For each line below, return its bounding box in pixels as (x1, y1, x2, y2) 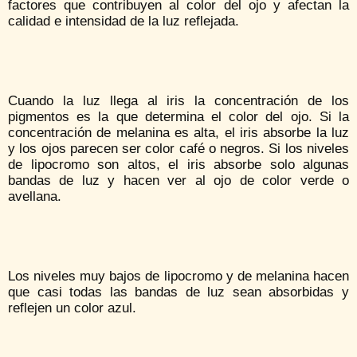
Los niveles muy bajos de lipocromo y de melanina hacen (8, 269, 349, 284)
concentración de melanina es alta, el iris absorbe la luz (8, 125, 349, 141)
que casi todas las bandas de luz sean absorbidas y (8, 284, 349, 300)
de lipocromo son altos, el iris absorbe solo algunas (8, 157, 349, 173)
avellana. (8, 189, 61, 205)
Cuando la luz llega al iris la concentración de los (8, 93, 349, 109)
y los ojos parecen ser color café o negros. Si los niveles (8, 141, 349, 157)
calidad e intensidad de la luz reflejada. (8, 14, 239, 29)
